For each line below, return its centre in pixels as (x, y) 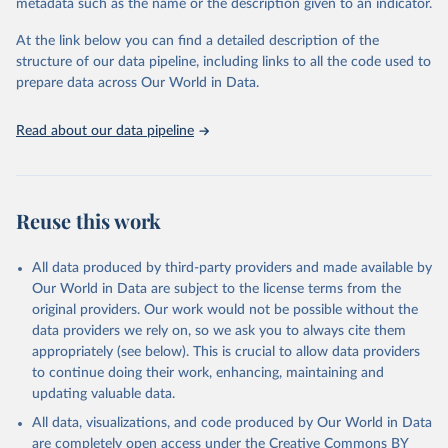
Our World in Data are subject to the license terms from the (216, 289)
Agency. (65, 130)
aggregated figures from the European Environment (209, 115)
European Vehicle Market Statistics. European (195, 100)
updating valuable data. (103, 394)
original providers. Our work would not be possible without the (225, 310)
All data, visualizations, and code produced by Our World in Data (232, 423)
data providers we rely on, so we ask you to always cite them (219, 331)
